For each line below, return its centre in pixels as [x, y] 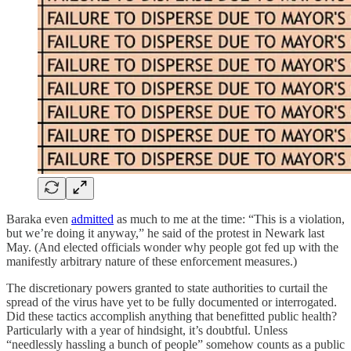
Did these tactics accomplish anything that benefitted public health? [172, 316]
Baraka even [39, 219]
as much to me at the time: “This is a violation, [229, 219]
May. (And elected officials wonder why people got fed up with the [172, 247]
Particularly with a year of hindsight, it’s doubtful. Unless [147, 330]
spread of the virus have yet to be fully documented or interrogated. [172, 302]
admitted [92, 219]
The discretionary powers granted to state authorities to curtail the [167, 288]
